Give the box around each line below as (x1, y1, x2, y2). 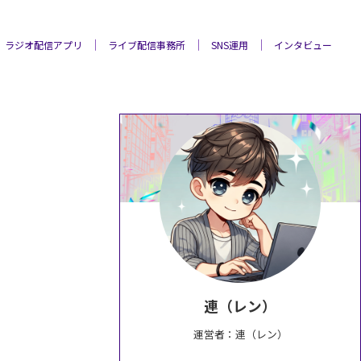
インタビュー (274, 37, 332, 52)
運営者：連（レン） (193, 326, 288, 342)
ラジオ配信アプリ (5, 37, 82, 52)
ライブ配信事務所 (108, 37, 185, 52)
